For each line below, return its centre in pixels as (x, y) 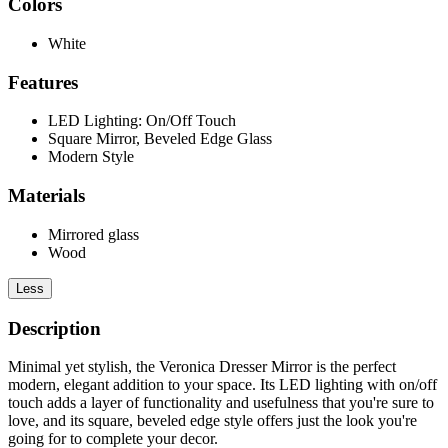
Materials (46, 196)
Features (43, 82)
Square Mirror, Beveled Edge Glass (160, 139)
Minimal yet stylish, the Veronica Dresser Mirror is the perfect (202, 367)
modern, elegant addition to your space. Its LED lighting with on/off (222, 385)
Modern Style (91, 157)
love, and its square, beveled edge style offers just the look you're (212, 421)
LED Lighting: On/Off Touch (142, 121)
